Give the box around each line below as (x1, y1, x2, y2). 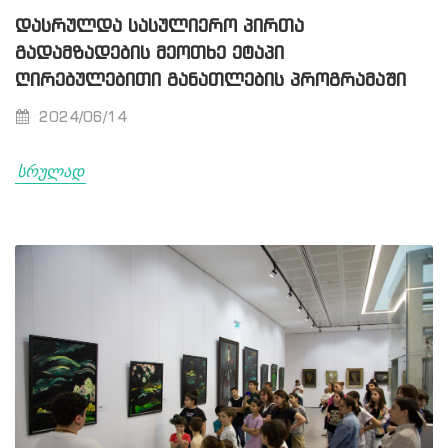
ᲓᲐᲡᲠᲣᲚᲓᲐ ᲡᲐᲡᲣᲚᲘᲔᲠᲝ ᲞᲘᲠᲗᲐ (15, 17, 304, 36)
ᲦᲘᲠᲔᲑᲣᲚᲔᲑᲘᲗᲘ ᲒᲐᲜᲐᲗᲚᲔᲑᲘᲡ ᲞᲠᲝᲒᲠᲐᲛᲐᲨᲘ (15, 71, 406, 90)
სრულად (17, 159, 84, 182)
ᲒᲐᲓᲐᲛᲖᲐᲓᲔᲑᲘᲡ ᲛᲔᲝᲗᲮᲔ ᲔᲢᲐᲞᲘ (15, 44, 284, 63)
